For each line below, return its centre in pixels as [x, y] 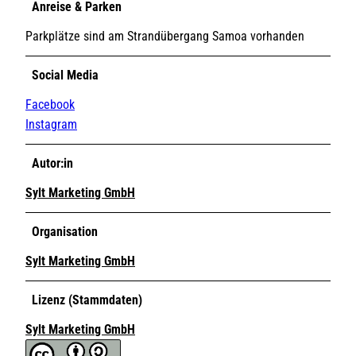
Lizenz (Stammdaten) [87, 300]
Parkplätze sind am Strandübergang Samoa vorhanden [165, 36]
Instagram [51, 124]
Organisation [65, 231]
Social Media [65, 75]
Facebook [50, 104]
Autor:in [52, 163]
